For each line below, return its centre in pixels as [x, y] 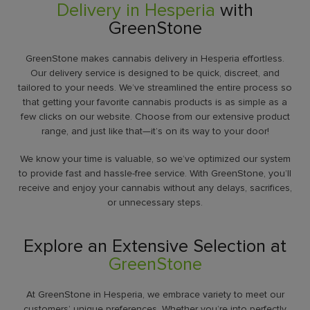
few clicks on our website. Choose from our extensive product [155, 116]
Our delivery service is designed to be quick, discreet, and [155, 73]
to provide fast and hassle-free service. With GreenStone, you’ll [155, 174]
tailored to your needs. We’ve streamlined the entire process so [155, 87]
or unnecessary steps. [155, 203]
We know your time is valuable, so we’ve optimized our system [155, 159]
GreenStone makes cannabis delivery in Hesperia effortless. [155, 58]
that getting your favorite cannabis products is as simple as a [155, 102]
